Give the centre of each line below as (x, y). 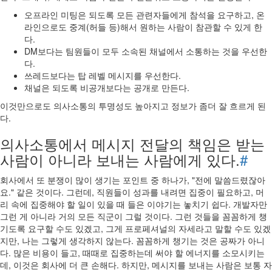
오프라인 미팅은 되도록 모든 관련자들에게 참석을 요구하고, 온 (144, 15)
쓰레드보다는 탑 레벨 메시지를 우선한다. (103, 75)
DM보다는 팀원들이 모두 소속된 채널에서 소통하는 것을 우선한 (146, 51)
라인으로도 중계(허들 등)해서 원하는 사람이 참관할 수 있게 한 (143, 27)
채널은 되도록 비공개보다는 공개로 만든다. (107, 87)
